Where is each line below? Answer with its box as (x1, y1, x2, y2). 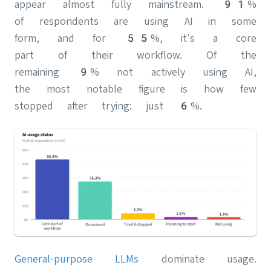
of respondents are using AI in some (15, 15, 256, 28)
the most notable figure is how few (15, 82, 256, 96)
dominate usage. (139, 252, 257, 266)
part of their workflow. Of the (15, 48, 256, 62)
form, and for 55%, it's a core (15, 31, 256, 45)
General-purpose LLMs (15, 252, 139, 266)
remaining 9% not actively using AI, (15, 65, 256, 79)
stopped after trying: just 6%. (15, 99, 202, 113)
